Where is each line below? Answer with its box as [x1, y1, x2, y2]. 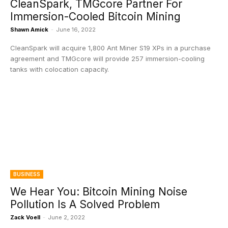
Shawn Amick [10, 26, 48, 33]
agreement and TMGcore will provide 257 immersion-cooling [10, 54, 205, 63]
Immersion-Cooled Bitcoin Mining [10, 10, 181, 23]
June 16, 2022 [56, 26, 96, 33]
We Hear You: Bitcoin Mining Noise [10, 185, 187, 198]
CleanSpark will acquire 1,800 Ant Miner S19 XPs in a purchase [10, 44, 211, 52]
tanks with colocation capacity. [10, 65, 109, 73]
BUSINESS [13, 171, 40, 177]
